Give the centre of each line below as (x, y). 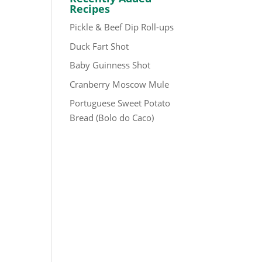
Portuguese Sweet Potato (120, 103)
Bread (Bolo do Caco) (112, 118)
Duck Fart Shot (99, 46)
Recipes (90, 9)
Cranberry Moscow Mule (120, 84)
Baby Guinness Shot (110, 65)
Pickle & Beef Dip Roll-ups (122, 27)
